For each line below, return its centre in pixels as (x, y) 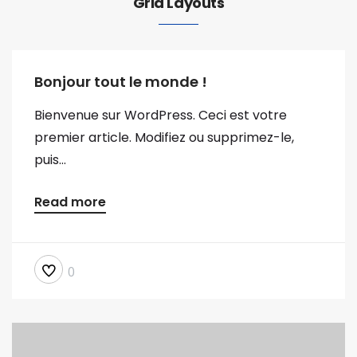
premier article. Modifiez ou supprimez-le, (164, 137)
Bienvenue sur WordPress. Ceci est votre (161, 115)
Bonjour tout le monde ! (121, 82)
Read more (70, 202)
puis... (50, 160)
